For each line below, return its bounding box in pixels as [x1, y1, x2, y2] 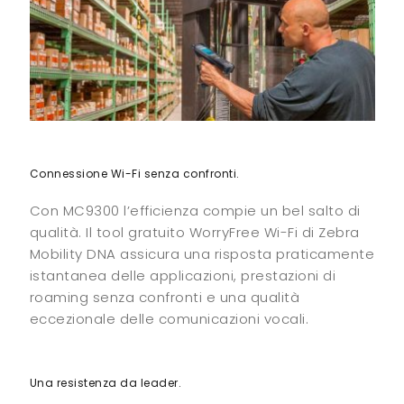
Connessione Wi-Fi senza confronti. [29, 165, 240, 181]
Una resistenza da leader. [29, 374, 181, 390]
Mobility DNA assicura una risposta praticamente [29, 243, 374, 263]
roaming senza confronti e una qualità [29, 287, 299, 307]
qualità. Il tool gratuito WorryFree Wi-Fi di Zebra [29, 222, 360, 242]
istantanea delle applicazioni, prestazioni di [29, 265, 335, 285]
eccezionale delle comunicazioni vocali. [29, 308, 308, 328]
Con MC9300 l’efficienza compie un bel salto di [29, 200, 361, 220]
